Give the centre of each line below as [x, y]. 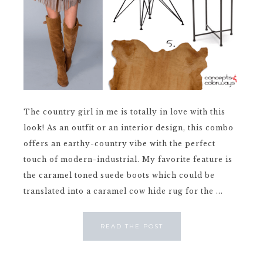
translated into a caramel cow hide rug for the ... [123, 191]
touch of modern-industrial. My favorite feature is [128, 159]
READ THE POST [131, 226]
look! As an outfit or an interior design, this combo [129, 128]
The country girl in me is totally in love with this [124, 112]
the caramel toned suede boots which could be [119, 175]
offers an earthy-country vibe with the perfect [119, 144]
